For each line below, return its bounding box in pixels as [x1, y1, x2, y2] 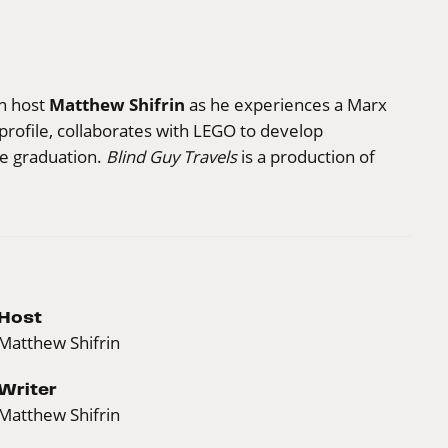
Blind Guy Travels [106, 145, 237, 167]
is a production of [237, 145, 375, 167]
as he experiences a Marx [185, 93, 387, 115]
